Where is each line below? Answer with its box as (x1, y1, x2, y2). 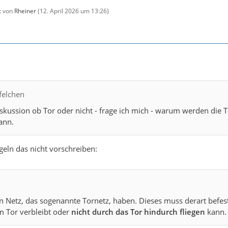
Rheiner (14, 6, 36, 15)
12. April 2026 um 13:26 (40, 6, 107, 15)
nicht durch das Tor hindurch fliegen (71, 206, 205, 217)
